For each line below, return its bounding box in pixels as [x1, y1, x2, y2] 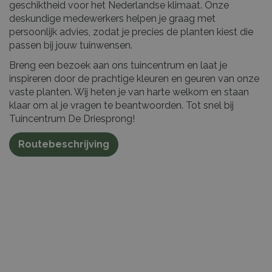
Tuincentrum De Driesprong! [9, 112, 135, 124]
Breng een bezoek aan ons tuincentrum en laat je [9, 59, 227, 71]
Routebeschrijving [18, 138, 109, 150]
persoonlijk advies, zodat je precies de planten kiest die [9, 25, 253, 38]
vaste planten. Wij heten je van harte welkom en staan [9, 86, 249, 98]
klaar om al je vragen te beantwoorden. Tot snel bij [9, 99, 234, 111]
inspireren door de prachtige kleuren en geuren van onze [9, 72, 259, 84]
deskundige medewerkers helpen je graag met [9, 12, 216, 24]
